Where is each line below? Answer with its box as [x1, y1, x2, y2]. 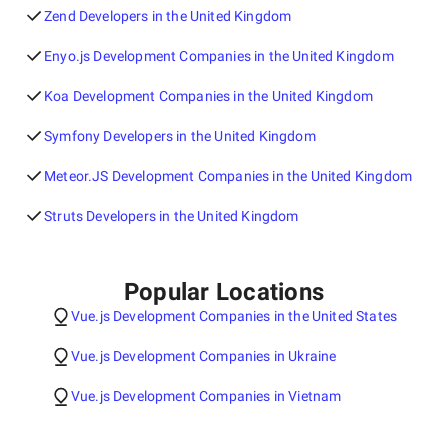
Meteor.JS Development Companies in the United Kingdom [44, 168, 413, 184]
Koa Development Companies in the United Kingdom [44, 88, 373, 104]
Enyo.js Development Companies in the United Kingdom [44, 48, 394, 64]
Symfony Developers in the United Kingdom [44, 128, 316, 144]
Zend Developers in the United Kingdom [44, 8, 292, 24]
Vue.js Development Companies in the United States [70, 308, 398, 324]
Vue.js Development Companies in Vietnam [70, 388, 342, 404]
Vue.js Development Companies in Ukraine [70, 348, 337, 364]
